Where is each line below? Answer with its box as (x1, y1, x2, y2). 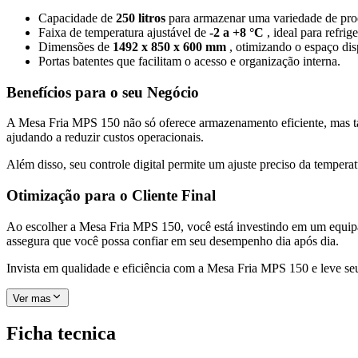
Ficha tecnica (6, 322, 116, 344)
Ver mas (13, 292, 51, 304)
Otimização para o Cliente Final (6, 187, 216, 204)
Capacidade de (38, 10, 116, 25)
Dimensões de (38, 39, 113, 54)
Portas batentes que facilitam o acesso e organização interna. (38, 54, 340, 68)
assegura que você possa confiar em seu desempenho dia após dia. (6, 233, 339, 248)
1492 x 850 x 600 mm (113, 39, 229, 54)
